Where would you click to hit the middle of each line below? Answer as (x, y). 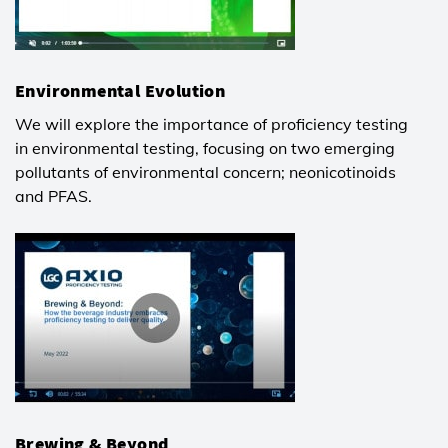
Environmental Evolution (120, 90)
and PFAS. (53, 195)
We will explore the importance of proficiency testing (211, 123)
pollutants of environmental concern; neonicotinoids (205, 171)
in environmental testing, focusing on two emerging (205, 147)
